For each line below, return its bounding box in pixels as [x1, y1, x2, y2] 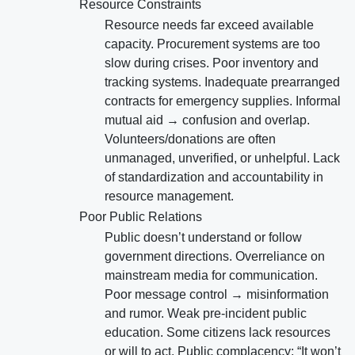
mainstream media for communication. [105, 269, 318, 283]
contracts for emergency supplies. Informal [105, 94, 341, 109]
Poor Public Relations [79, 210, 202, 224]
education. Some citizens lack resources [105, 326, 330, 340]
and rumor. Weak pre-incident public [105, 307, 307, 321]
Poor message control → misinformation [105, 288, 329, 302]
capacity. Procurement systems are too [105, 37, 320, 52]
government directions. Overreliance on [105, 250, 325, 264]
